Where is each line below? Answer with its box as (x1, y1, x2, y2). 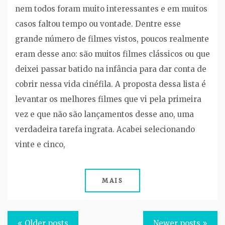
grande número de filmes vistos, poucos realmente (15, 34, 209, 44)
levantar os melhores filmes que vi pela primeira (15, 94, 201, 104)
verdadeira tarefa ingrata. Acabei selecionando (15, 125, 195, 135)
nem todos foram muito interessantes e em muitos (15, 4, 207, 14)
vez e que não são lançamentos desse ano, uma (15, 109, 194, 120)
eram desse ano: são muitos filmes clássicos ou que (15, 49, 210, 59)
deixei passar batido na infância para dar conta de (15, 64, 206, 74)
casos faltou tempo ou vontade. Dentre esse (15, 19, 181, 29)
